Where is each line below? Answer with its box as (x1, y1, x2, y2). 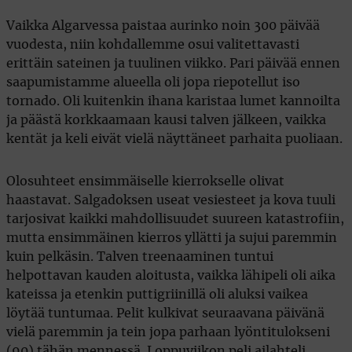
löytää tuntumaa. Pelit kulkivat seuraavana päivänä (6, 306, 324, 320)
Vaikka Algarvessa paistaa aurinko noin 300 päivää (6, 19, 320, 32)
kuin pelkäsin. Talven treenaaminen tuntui (6, 250, 273, 263)
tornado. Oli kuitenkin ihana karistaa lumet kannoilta (6, 94, 340, 108)
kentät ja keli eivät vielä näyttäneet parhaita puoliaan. (6, 132, 343, 145)
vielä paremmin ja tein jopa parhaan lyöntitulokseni (6, 325, 330, 339)
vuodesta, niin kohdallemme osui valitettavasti (6, 38, 299, 51)
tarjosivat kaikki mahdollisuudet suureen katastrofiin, (6, 212, 344, 225)
